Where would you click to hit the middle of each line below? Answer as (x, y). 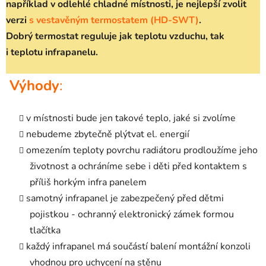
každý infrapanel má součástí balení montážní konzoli (138, 246)
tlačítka (45, 230)
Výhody (34, 85)
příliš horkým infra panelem (88, 182)
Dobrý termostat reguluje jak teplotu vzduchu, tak (115, 36)
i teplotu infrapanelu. (52, 52)
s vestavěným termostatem (88, 20)
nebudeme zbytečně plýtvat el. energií (108, 134)
